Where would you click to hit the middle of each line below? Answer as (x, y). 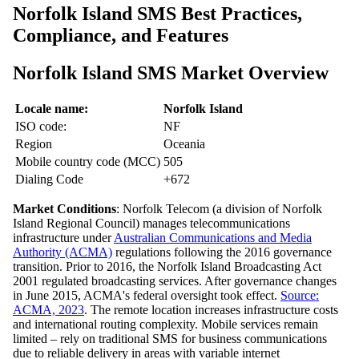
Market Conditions (65, 209)
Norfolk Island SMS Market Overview (171, 73)
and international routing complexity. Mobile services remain (165, 325)
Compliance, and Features (121, 35)
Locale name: (52, 109)
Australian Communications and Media (213, 238)
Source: (300, 296)
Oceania (184, 144)
